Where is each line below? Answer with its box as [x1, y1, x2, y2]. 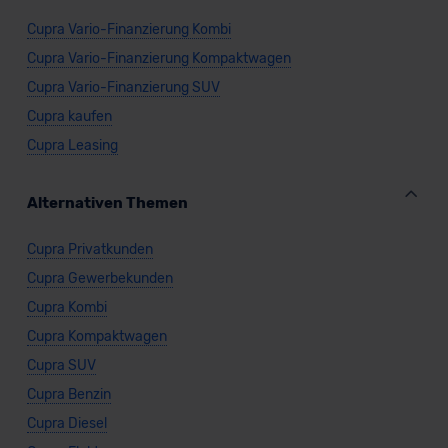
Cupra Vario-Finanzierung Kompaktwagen [26, 50, 291, 67]
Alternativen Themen [26, 194, 188, 212]
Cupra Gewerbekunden [26, 270, 173, 287]
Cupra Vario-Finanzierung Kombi [26, 21, 231, 38]
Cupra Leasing [26, 137, 118, 154]
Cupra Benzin [26, 386, 111, 403]
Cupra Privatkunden [26, 241, 153, 258]
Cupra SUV [26, 357, 96, 374]
